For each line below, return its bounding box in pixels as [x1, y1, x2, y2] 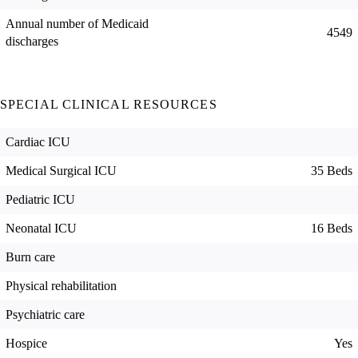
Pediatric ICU [6, 193, 75, 207]
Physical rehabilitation [6, 279, 117, 293]
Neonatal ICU [6, 221, 77, 236]
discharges [6, 34, 58, 49]
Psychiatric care [6, 308, 85, 322]
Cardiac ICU [6, 135, 70, 149]
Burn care [6, 250, 55, 265]
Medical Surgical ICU [6, 164, 117, 178]
